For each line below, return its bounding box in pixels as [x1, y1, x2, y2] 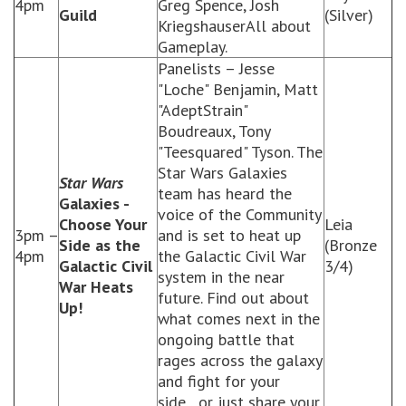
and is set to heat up [158, 225, 301, 246]
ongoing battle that [158, 329, 295, 350]
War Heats [59, 276, 133, 297]
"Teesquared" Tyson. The [158, 141, 323, 162]
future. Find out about [158, 287, 309, 308]
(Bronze [324, 235, 377, 256]
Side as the [59, 235, 140, 256]
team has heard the [158, 183, 292, 204]
